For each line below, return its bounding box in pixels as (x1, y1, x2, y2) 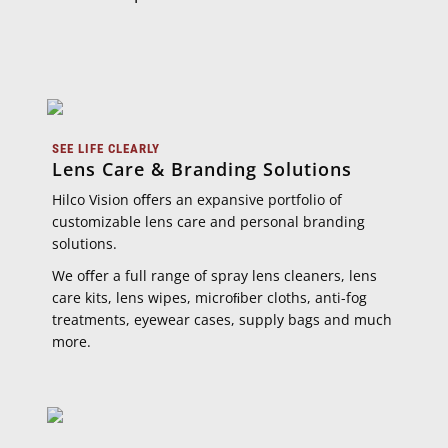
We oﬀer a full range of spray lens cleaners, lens (52, 266, 377, 285)
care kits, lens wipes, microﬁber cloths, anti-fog (52, 288, 367, 307)
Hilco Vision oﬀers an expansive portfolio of (52, 190, 342, 209)
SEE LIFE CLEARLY (52, 141, 160, 156)
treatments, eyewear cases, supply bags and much (52, 310, 392, 329)
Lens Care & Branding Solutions (52, 157, 352, 181)
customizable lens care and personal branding (52, 212, 365, 231)
